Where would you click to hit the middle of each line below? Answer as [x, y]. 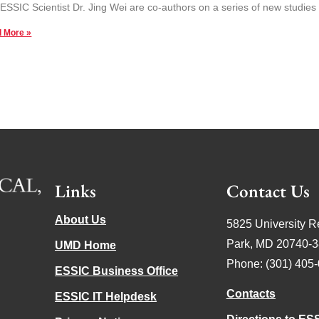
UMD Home [86, 246]
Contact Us [268, 191]
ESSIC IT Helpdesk [106, 297]
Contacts [251, 294]
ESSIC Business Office [117, 271]
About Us [81, 220]
